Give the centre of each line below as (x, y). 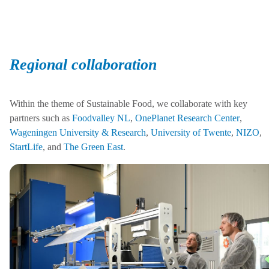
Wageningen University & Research (78, 133)
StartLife (26, 147)
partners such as (41, 118)
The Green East (93, 147)
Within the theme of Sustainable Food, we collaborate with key (128, 104)
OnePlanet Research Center (187, 118)
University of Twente (191, 133)
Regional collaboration (83, 65)
